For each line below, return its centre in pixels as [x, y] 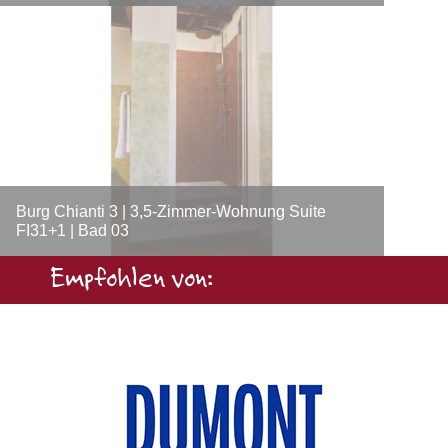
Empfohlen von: [131, 280]
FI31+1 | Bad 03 [72, 230]
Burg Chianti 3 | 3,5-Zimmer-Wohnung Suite [171, 211]
